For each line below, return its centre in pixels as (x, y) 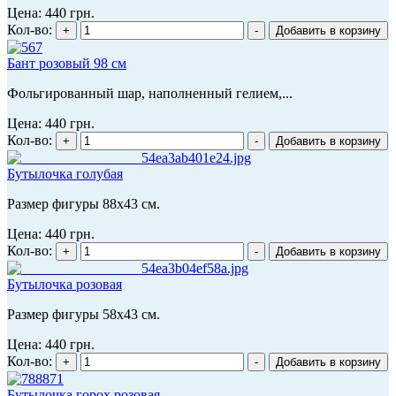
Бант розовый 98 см (67, 63)
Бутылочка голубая (65, 173)
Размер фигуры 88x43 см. (84, 203)
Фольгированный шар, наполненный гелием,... (150, 93)
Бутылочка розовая (65, 284)
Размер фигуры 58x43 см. (84, 314)
